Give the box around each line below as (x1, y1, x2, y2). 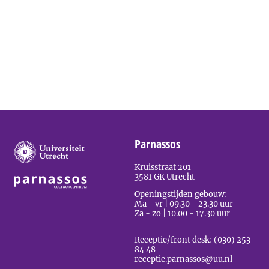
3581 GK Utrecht (134, 171, 195, 181)
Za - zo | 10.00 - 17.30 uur (134, 208, 230, 218)
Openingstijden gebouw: (134, 189, 227, 199)
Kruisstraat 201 (134, 162, 191, 172)
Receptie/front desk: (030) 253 (134, 235, 250, 245)
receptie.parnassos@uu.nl (134, 254, 232, 264)
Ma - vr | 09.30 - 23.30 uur (134, 198, 233, 208)
